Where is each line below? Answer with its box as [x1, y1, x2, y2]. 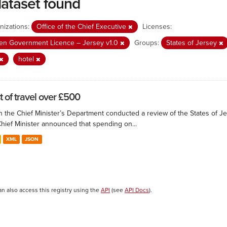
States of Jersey [166, 39, 219, 47]
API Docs [125, 186, 149, 194]
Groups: [134, 39, 159, 47]
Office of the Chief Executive [36, 22, 128, 31]
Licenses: [142, 22, 172, 31]
